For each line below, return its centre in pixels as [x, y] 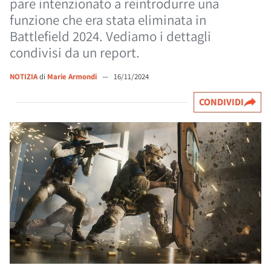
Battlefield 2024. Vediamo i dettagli [110, 36]
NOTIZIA [24, 77]
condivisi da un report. [75, 53]
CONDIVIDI [221, 102]
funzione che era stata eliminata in [108, 20]
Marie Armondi [73, 77]
